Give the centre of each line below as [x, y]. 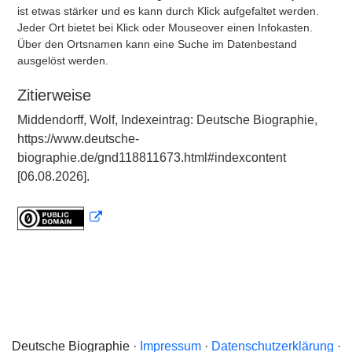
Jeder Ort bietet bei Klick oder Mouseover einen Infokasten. [165, 27]
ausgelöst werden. [63, 60]
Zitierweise [54, 95]
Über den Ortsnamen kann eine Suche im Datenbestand [157, 44]
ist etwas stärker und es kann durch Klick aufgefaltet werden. [168, 11]
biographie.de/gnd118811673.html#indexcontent [152, 158]
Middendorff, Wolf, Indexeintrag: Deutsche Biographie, [167, 120]
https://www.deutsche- [78, 139]
